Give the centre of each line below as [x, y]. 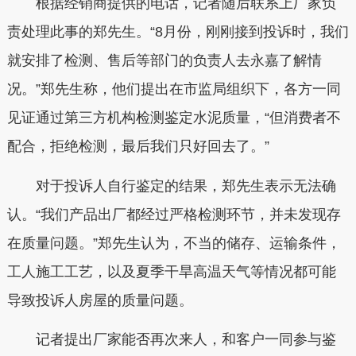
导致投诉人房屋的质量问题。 [100, 300]
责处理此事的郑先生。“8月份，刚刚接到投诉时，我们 [178, 32]
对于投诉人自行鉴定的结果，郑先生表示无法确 [171, 186]
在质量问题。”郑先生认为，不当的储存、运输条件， [174, 243]
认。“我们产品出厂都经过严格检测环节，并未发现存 [174, 214]
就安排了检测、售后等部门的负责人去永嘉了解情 [164, 61]
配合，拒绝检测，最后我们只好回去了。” [138, 147]
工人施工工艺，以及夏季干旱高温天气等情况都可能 [171, 271]
